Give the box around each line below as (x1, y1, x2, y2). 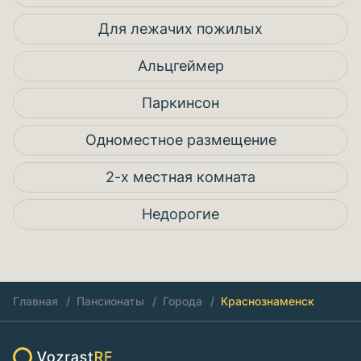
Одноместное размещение (85, 131, 276, 148)
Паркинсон (142, 94, 219, 111)
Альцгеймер (137, 57, 224, 74)
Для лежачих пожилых (98, 20, 263, 37)
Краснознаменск (221, 294, 314, 308)
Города (163, 294, 202, 308)
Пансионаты (77, 294, 144, 308)
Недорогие (142, 205, 219, 222)
